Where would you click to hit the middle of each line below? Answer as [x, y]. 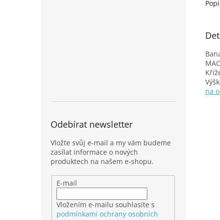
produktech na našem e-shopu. [102, 161]
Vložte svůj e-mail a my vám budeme [111, 143]
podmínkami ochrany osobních [107, 214]
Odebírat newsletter [92, 124]
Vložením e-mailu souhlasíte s [105, 204]
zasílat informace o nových [94, 152]
